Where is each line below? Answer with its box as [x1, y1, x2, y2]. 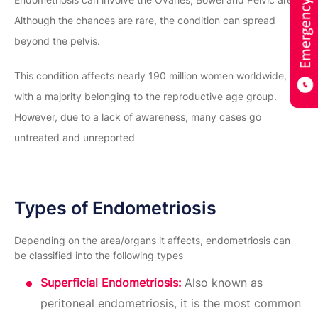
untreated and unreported [14, 131, 135, 143]
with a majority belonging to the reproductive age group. [14, 89, 277, 102]
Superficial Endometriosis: [40, 275, 181, 290]
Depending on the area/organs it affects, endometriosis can [14, 234, 290, 246]
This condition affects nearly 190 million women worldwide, [14, 69, 287, 82]
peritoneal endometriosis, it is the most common [40, 295, 301, 310]
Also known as [181, 275, 263, 290]
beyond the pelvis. [14, 34, 103, 47]
